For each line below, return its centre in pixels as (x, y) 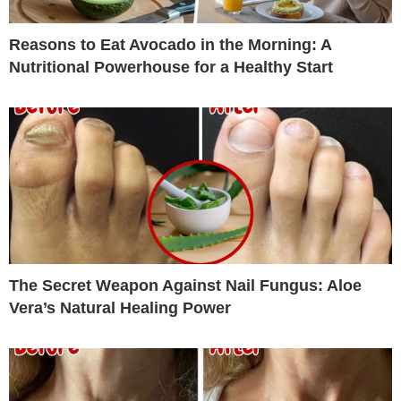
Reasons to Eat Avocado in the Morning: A (170, 44)
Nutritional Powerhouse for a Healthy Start (171, 67)
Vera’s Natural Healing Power (120, 307)
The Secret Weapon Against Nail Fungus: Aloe (185, 285)
